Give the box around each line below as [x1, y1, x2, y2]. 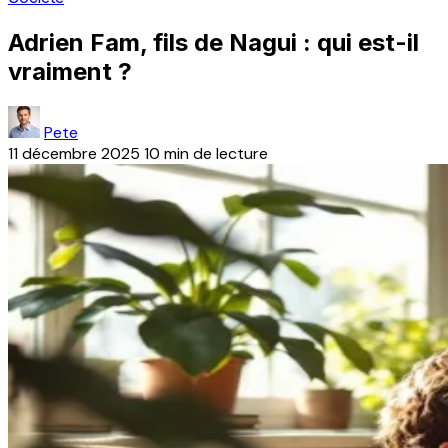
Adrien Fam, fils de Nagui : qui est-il [8, 27, 419, 57]
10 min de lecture [144, 142, 268, 164]
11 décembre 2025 [8, 142, 140, 164]
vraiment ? [8, 56, 132, 86]
